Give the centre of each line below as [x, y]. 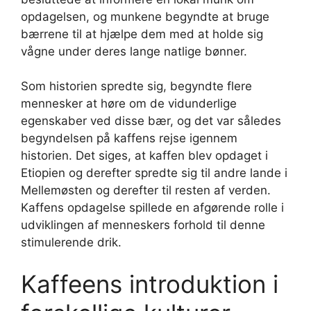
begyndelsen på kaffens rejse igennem [129, 138]
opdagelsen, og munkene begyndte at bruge [145, 16]
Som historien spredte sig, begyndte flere [136, 86]
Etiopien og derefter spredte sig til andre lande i [154, 173]
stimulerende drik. [71, 242]
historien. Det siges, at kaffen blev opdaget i [144, 155]
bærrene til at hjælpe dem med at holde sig [142, 34]
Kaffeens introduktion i [150, 284]
